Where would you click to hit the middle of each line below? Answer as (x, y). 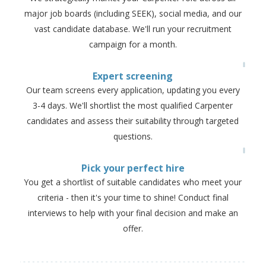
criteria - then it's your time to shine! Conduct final (133, 197)
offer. (133, 228)
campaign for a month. (133, 44)
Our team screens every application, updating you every (133, 90)
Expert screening (133, 76)
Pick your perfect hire (133, 168)
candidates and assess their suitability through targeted (133, 121)
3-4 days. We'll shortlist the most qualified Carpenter (133, 105)
